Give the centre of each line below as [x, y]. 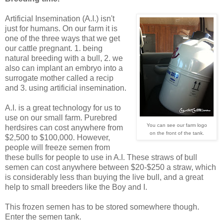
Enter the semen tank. [43, 217]
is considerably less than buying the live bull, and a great [104, 177]
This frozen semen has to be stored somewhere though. [102, 207]
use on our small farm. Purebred [61, 117]
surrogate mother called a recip [59, 78]
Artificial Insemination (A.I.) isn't [60, 18]
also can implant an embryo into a [64, 68]
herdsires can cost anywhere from [64, 127]
